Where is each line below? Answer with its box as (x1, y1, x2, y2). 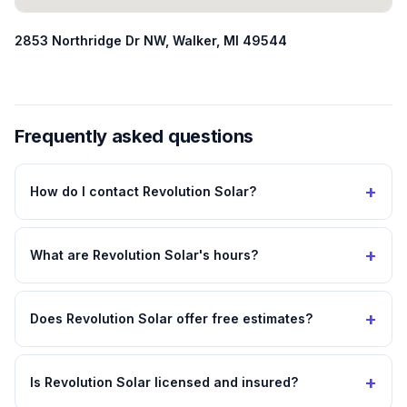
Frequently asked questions (15, 125, 254, 147)
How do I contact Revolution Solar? (30, 184, 256, 199)
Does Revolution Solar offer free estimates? (30, 311, 313, 326)
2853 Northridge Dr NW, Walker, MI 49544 (15, 33, 287, 48)
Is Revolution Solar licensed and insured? (30, 374, 298, 390)
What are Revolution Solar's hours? (30, 247, 258, 263)
